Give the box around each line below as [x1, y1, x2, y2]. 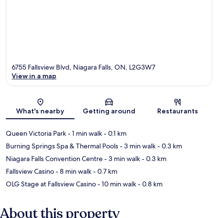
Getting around [82, 106, 135, 115]
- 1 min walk [66, 128, 102, 138]
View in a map [12, 71, 56, 80]
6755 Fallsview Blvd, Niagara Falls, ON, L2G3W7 [12, 62, 155, 72]
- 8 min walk [54, 166, 91, 176]
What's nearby [16, 106, 65, 115]
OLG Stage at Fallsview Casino [6, 179, 96, 188]
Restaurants [157, 106, 199, 115]
